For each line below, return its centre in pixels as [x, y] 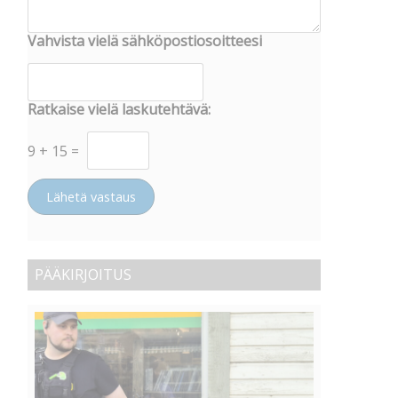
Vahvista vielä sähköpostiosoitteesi [145, 41]
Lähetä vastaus [91, 196]
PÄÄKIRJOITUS [83, 275]
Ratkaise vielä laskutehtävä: [119, 110]
